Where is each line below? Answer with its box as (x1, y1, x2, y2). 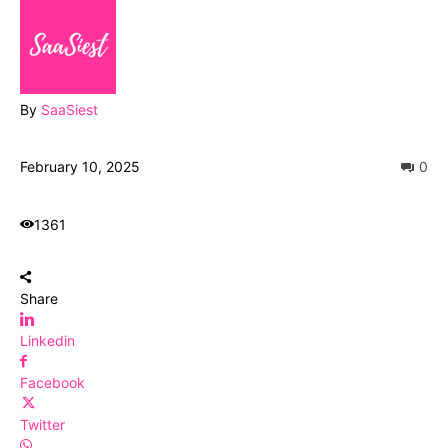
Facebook (20, 373, 85, 391)
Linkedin (20, 331, 75, 349)
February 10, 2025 (20, 157, 140, 175)
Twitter (20, 415, 65, 433)
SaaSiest (41, 100, 98, 118)
